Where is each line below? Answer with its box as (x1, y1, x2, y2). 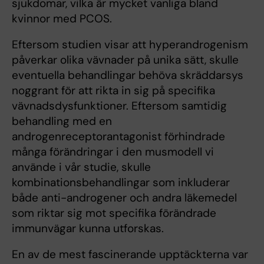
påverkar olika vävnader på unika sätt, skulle (12, 52, 239, 67)
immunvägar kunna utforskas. (12, 220, 164, 236)
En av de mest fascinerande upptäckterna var (12, 246, 248, 262)
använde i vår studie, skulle (12, 159, 151, 174)
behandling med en (12, 113, 112, 128)
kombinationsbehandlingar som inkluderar (12, 174, 230, 190)
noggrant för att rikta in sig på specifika (12, 82, 215, 98)
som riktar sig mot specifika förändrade (12, 205, 216, 220)
